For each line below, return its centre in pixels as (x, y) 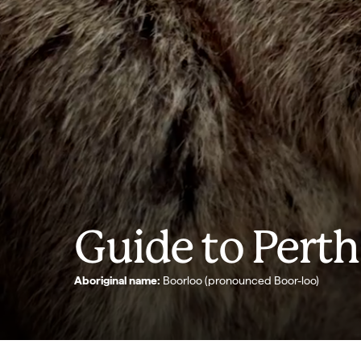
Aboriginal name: (117, 280)
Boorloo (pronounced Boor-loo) (240, 280)
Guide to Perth (217, 250)
